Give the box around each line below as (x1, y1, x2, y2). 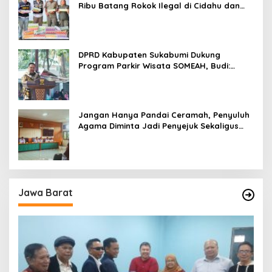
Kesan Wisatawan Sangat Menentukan (78, 71, 233, 81)
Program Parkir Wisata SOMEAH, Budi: (78, 60, 230, 70)
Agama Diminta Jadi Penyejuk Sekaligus (78, 120, 239, 131)
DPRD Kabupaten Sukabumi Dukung (78, 49, 220, 59)
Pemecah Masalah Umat (78, 131, 177, 141)
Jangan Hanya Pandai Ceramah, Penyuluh (78, 109, 250, 120)
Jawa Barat (18, 186, 73, 199)
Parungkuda (78, 11, 127, 21)
